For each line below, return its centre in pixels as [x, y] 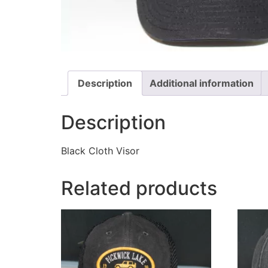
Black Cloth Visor [100, 151]
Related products [139, 188]
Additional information [202, 83]
